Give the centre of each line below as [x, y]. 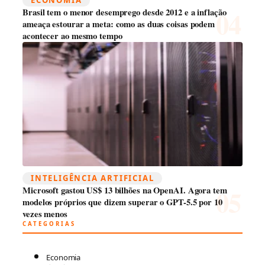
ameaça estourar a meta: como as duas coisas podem [119, 24]
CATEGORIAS [49, 224]
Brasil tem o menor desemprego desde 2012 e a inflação [125, 12]
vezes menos [45, 214]
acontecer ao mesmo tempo [72, 36]
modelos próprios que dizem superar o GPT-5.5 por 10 [122, 202]
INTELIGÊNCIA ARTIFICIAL [93, 178]
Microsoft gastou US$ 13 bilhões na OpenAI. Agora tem [125, 190]
